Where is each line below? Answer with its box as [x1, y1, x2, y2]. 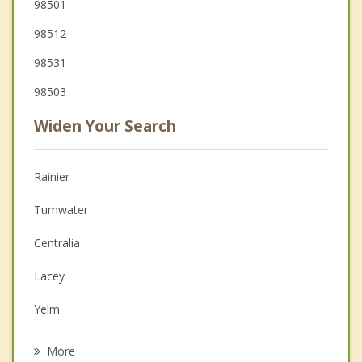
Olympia [34, 335, 77, 351]
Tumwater [34, 202, 88, 218]
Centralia [34, 235, 80, 251]
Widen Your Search [34, 116, 176, 137]
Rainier [34, 169, 69, 185]
